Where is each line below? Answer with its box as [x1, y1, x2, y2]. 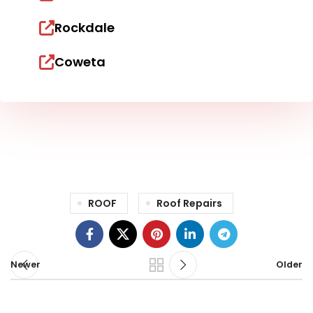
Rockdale [54, 19, 115, 37]
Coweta [54, 53, 105, 71]
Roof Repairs [156, 196, 222, 211]
